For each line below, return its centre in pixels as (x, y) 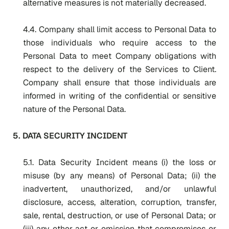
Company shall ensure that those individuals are (120, 83)
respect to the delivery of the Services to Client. (120, 69)
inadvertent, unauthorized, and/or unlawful (120, 189)
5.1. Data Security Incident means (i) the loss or (120, 162)
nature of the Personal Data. (74, 109)
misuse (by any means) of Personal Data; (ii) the (120, 176)
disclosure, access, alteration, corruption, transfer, (120, 202)
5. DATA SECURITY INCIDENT (70, 136)
